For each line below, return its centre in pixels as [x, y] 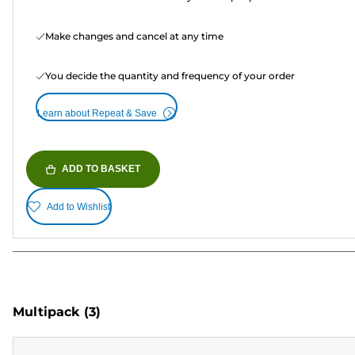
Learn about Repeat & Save [97, 114]
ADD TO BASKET [101, 169]
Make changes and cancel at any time [134, 36]
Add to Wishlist [78, 206]
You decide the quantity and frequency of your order [170, 76]
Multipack [46, 311]
